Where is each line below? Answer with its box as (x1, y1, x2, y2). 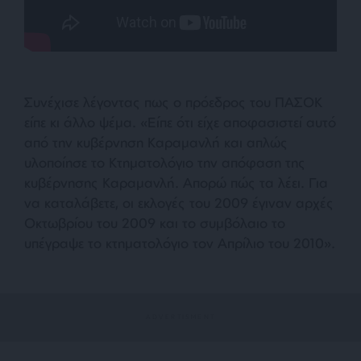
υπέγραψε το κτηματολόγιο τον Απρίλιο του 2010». (24, 234, 335, 251)
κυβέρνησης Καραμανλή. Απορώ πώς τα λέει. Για (24, 173, 328, 191)
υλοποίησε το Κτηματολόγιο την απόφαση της (24, 153, 305, 171)
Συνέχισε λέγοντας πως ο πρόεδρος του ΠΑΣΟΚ (24, 93, 322, 110)
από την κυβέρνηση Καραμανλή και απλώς (24, 133, 288, 151)
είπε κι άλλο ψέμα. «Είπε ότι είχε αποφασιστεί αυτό (24, 113, 336, 131)
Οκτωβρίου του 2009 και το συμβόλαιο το (24, 214, 285, 231)
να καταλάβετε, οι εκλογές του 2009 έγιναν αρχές (24, 193, 334, 211)
